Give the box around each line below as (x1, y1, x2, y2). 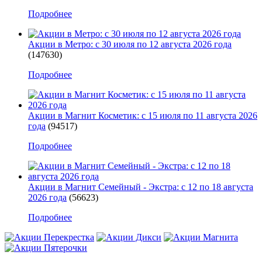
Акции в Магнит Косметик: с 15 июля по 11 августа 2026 (28, 110, 257, 120)
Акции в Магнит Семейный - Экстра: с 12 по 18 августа (28, 181, 253, 192)
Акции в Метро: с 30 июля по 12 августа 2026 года (28, 39, 232, 49)
